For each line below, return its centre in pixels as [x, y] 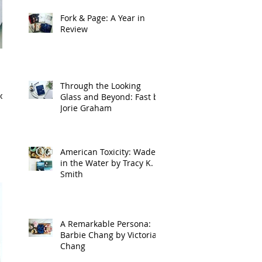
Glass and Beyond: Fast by [111, 97]
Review [74, 29]
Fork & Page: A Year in [103, 18]
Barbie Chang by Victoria [108, 235]
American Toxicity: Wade [108, 152]
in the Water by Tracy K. [107, 163]
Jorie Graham [86, 108]
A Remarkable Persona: [106, 224]
